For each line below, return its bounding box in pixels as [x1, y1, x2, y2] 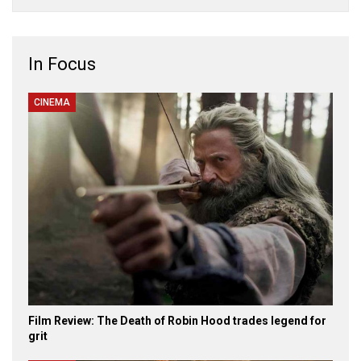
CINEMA [34, 96, 70, 108]
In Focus [28, 53, 96, 74]
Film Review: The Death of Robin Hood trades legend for [28, 314, 326, 328]
